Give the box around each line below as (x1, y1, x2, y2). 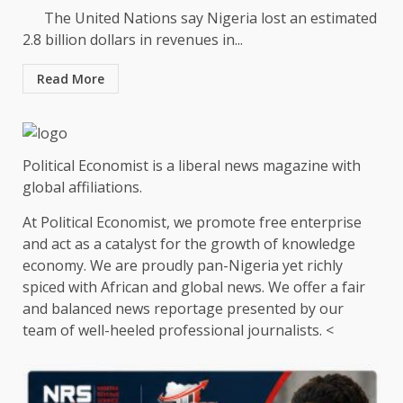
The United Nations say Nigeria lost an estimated (22, 8, 377, 29)
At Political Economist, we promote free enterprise (22, 211, 362, 232)
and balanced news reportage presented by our (22, 298, 344, 318)
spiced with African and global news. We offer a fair (22, 276, 365, 297)
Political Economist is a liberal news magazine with (22, 155, 361, 175)
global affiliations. (22, 176, 142, 197)
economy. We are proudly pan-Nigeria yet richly (22, 255, 343, 275)
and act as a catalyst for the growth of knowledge (22, 233, 355, 254)
